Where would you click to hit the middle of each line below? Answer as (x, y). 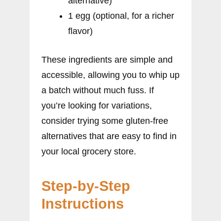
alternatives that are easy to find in (109, 136)
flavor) (80, 31)
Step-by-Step (86, 186)
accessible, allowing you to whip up (110, 75)
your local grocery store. (89, 151)
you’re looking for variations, (97, 105)
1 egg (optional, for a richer (121, 16)
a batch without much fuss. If (98, 90)
